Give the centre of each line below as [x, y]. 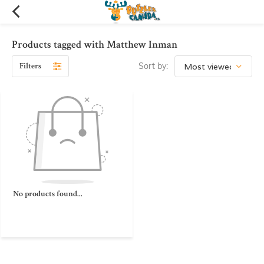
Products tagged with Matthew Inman [95, 44]
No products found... [48, 194]
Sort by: [153, 66]
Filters [30, 66]
